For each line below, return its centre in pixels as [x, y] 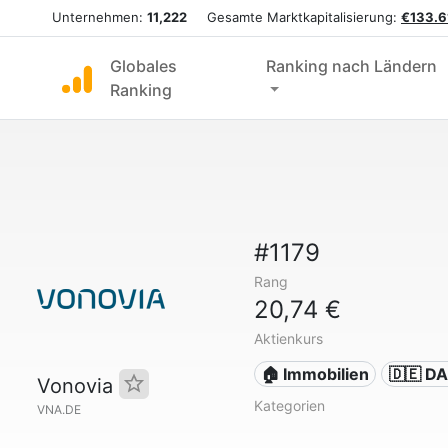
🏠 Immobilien [315, 374]
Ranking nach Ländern [351, 66]
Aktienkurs [288, 338]
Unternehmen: [99, 17]
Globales [143, 66]
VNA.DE [59, 409]
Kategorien [289, 405]
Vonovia [78, 386]
